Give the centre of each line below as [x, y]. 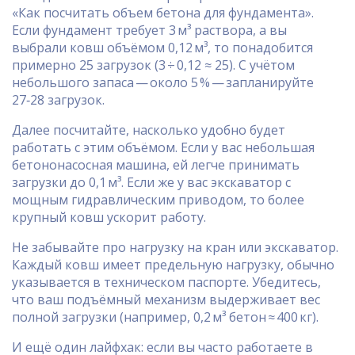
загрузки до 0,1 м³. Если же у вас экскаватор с [151, 182]
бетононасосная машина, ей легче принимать [156, 165]
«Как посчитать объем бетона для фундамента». [163, 13]
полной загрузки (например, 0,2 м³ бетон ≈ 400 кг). [165, 317]
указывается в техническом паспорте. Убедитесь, [166, 282]
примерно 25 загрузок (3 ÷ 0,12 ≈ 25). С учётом [153, 65]
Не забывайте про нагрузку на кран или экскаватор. [175, 247]
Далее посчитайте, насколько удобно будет [149, 130]
